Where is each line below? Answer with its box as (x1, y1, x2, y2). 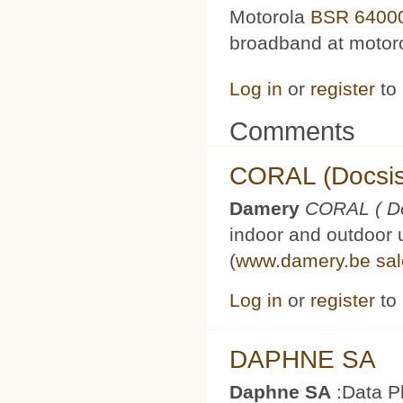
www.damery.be (236, 250, 371, 272)
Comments (229, 116, 355, 146)
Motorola (229, 6, 310, 28)
